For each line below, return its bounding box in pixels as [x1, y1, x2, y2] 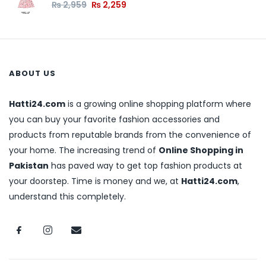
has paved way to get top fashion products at [49, 160, 242, 172]
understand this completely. [9, 191, 126, 203]
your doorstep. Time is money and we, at [9, 175, 181, 188]
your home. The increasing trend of [9, 144, 159, 157]
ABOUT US [9, 68, 56, 80]
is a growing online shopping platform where [65, 98, 251, 110]
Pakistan [9, 160, 49, 172]
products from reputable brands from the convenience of [9, 129, 251, 141]
